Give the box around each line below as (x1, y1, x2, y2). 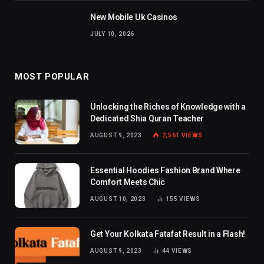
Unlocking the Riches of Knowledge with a (90, 101, 246, 111)
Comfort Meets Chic (90, 177, 165, 187)
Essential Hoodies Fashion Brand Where (90, 165, 240, 175)
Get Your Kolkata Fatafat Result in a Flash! (90, 229, 245, 239)
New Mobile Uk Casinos (90, 12, 178, 22)
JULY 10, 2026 (90, 30, 135, 37)
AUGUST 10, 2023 (90, 195, 146, 202)
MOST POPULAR (15, 71, 90, 82)
